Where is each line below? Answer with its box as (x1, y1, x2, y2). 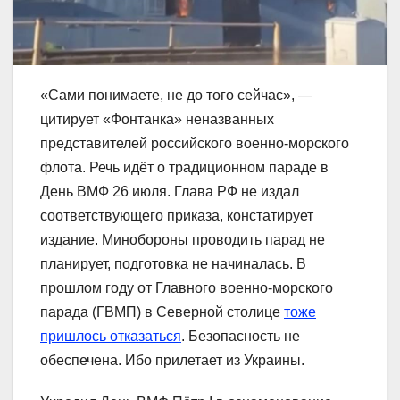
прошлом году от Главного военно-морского (40, 280, 333, 296)
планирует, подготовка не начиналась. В (40, 256, 306, 272)
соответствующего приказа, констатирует (40, 208, 313, 224)
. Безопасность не (181, 329, 300, 345)
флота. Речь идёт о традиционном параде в (40, 160, 329, 176)
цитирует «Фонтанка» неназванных (40, 112, 274, 128)
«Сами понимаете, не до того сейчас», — (40, 87, 312, 104)
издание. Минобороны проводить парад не (40, 232, 325, 248)
